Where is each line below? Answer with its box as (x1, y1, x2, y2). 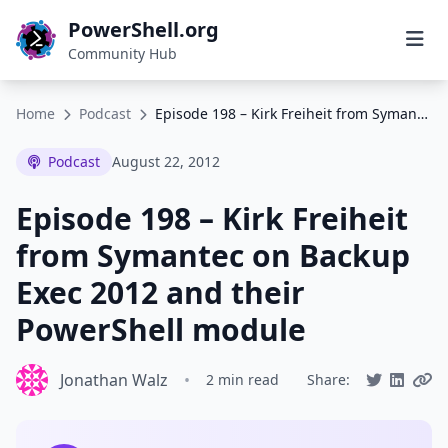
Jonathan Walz (60, 369, 168, 391)
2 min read (206, 370, 279, 389)
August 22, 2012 (112, 152, 220, 171)
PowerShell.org (68, 16, 219, 43)
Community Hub (68, 44, 177, 63)
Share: (307, 370, 350, 389)
